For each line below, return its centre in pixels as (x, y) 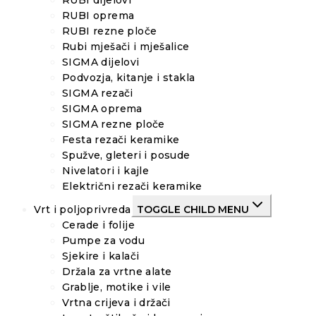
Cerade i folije (98, 225)
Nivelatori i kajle (106, 170)
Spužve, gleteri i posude (126, 155)
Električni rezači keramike (132, 186)
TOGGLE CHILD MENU (193, 209)
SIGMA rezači (98, 93)
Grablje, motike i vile (117, 287)
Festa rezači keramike (121, 139)
